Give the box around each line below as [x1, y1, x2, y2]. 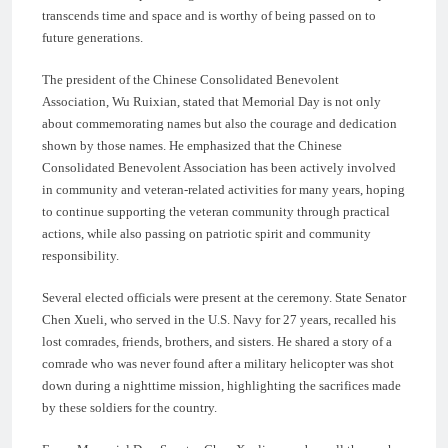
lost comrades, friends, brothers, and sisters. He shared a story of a [42, 333, 392, 349]
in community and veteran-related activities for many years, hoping [42, 181, 405, 197]
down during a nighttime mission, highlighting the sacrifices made [42, 377, 401, 393]
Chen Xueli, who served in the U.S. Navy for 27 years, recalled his [42, 311, 396, 327]
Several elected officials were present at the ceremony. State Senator [42, 289, 406, 305]
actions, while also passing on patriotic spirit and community [42, 225, 371, 241]
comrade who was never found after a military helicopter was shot [42, 355, 394, 371]
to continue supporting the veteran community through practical [42, 203, 390, 219]
